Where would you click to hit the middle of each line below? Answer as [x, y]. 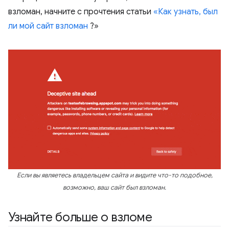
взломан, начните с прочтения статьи [81, 12]
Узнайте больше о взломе [80, 217]
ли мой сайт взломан [48, 26]
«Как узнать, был [186, 12]
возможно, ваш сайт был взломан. [114, 188]
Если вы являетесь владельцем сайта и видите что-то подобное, [114, 175]
